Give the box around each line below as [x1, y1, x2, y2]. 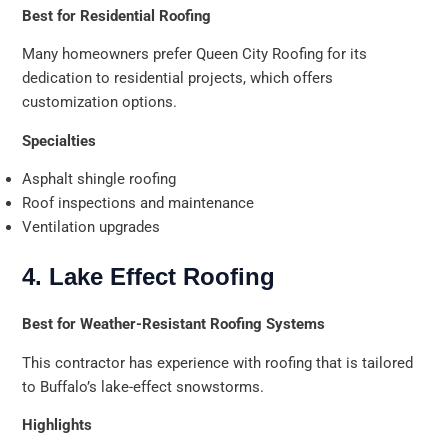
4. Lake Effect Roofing [22, 263, 276, 291]
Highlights [22, 416, 93, 435]
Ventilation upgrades [22, 218, 161, 237]
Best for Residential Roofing [22, 6, 212, 25]
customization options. [22, 93, 178, 112]
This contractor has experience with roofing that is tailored [22, 353, 414, 372]
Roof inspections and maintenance [22, 194, 255, 213]
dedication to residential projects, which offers [22, 69, 334, 88]
